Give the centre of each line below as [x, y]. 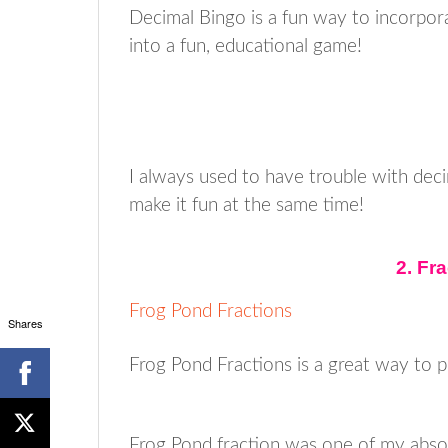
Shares [25, 322]
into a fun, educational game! [245, 46]
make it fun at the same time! [246, 205]
